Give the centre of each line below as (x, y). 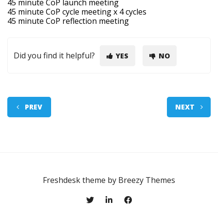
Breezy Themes (147, 180)
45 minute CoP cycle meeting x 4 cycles (77, 12)
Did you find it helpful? (54, 55)
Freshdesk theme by (81, 180)
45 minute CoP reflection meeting (68, 21)
